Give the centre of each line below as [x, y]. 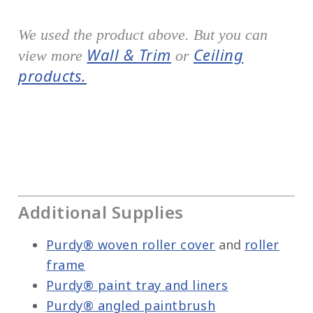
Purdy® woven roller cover [131, 245]
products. [52, 75]
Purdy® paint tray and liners [137, 285]
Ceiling [218, 54]
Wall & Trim [129, 54]
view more [53, 55]
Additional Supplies [101, 212]
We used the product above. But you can [143, 34]
